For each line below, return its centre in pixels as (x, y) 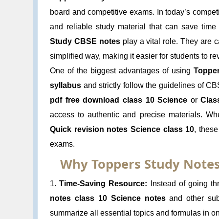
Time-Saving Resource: (103, 183)
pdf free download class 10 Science (119, 100)
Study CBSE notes (85, 41)
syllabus (66, 85)
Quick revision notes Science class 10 (122, 129)
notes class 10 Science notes (108, 198)
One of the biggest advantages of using (122, 70)
